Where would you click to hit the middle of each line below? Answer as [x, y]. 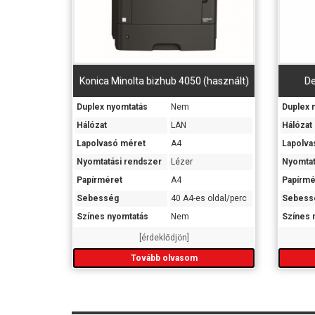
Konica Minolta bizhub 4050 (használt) [164, 81]
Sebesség [98, 198]
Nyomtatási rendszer [119, 161]
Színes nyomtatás [112, 216]
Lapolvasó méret [111, 143]
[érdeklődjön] [164, 237]
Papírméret [99, 180]
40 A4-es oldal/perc [209, 198]
